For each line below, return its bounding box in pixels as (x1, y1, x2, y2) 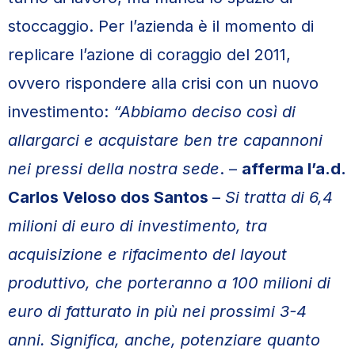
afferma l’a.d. (242, 159, 345, 178)
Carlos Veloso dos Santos (8, 188, 212, 207)
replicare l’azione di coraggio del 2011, (8, 45, 291, 64)
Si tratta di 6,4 (225, 188, 333, 207)
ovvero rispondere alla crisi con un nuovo (8, 74, 319, 93)
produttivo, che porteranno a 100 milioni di (8, 273, 330, 292)
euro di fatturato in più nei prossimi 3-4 (8, 302, 307, 321)
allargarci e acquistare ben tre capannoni (8, 131, 323, 150)
